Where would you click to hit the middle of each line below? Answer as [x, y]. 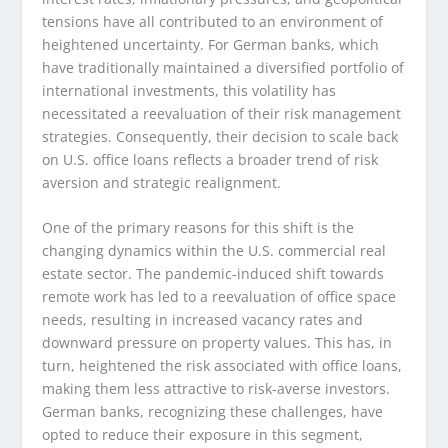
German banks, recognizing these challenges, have [213, 411]
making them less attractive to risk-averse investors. [216, 388]
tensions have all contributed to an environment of [213, 21]
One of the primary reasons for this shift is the [198, 227]
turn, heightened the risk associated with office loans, [222, 365]
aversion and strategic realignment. [162, 182]
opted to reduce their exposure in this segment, [203, 434]
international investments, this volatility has [189, 90]
